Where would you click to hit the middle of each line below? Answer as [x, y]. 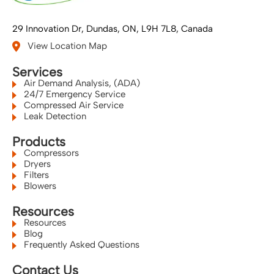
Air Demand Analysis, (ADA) [81, 83]
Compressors [50, 153]
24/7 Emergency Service [73, 94]
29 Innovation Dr [47, 29]
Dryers [36, 164]
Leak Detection [54, 117]
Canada [197, 29]
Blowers [39, 186]
